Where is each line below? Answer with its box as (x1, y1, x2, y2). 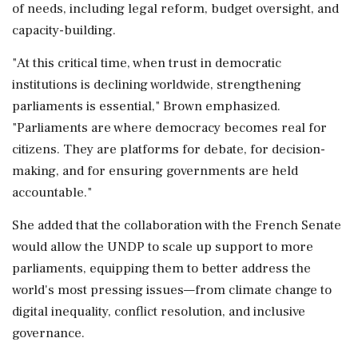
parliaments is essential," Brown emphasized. (12, 97, 280, 115)
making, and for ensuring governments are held (12, 161, 298, 180)
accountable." (12, 183, 92, 201)
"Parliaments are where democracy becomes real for (12, 118, 327, 137)
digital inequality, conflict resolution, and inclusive (12, 302, 305, 320)
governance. (12, 324, 85, 342)
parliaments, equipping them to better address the (12, 259, 311, 277)
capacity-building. (12, 21, 116, 39)
